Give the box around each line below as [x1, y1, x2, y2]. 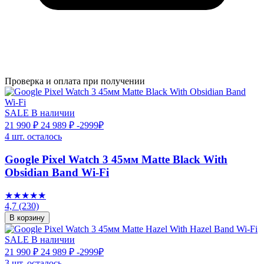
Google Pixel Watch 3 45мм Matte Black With [5, 153, 227, 166]
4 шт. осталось [5, 131, 62, 141]
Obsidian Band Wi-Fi [5, 166, 109, 179]
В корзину [9, 213, 45, 223]
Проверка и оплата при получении [5, 75, 145, 86]
